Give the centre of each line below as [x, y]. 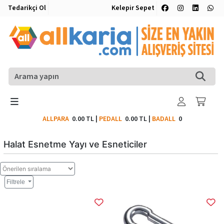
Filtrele [16, 182]
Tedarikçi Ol [27, 8]
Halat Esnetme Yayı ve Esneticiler [75, 144]
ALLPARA [57, 119]
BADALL [163, 119]
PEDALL [112, 119]
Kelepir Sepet [133, 8]
